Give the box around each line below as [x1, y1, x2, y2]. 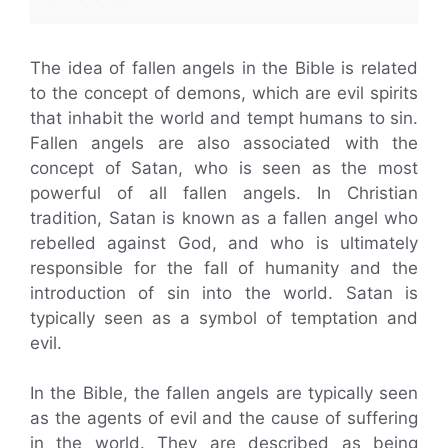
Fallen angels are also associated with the [30, 132, 418, 153]
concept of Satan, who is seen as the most [30, 157, 418, 178]
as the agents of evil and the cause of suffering [30, 408, 418, 428]
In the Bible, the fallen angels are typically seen [30, 383, 418, 403]
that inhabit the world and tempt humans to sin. [30, 107, 418, 128]
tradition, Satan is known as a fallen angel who [30, 207, 418, 228]
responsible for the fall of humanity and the [30, 257, 418, 278]
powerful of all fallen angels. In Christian [30, 182, 418, 203]
